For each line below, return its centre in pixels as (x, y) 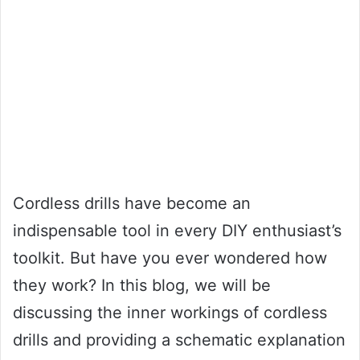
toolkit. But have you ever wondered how (170, 258)
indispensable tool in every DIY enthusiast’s (177, 230)
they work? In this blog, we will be (142, 285)
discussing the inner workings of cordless (170, 312)
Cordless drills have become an (132, 203)
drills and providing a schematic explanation (179, 340)
